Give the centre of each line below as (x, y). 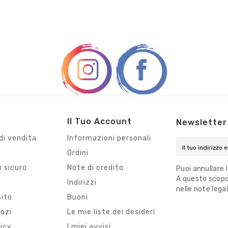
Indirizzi (82, 183)
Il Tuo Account (99, 122)
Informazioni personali (109, 138)
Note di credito (95, 168)
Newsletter (202, 123)
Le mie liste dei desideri (111, 212)
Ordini (78, 153)
